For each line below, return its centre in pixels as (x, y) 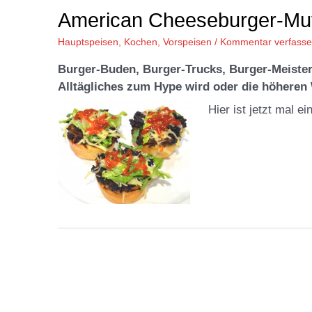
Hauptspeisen (88, 41)
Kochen (141, 41)
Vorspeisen (187, 41)
